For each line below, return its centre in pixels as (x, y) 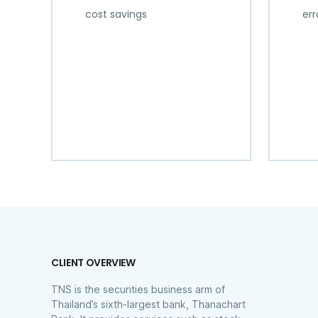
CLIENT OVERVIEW (93, 263)
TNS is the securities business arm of (138, 289)
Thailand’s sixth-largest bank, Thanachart (148, 304)
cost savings (116, 14)
